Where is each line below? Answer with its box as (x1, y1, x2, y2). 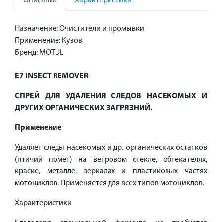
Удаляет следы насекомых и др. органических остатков (15, 144, 207, 152)
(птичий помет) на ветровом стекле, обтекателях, (15, 156, 207, 164)
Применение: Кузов (15, 37, 82, 45)
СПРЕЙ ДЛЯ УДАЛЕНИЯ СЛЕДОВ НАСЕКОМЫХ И (15, 92, 207, 101)
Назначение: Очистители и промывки (15, 25, 144, 33)
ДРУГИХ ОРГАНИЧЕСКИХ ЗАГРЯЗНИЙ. (15, 104, 152, 112)
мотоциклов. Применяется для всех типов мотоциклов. (15, 179, 204, 188)
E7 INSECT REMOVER (15, 72, 88, 81)
